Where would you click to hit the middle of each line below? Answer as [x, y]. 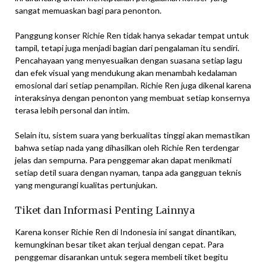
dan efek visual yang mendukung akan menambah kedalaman [126, 73]
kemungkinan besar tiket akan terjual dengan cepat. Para [119, 244]
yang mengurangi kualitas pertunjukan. [86, 185]
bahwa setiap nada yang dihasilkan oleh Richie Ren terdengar [127, 148]
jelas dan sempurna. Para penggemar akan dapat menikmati [123, 160]
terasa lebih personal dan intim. [72, 110]
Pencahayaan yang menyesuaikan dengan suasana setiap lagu [129, 60]
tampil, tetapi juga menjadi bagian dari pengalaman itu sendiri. [127, 48]
